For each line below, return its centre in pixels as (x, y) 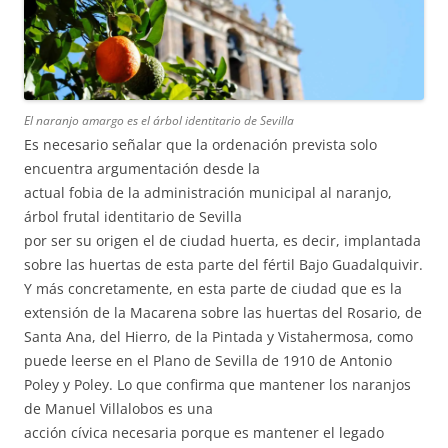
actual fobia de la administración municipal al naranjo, (208, 192)
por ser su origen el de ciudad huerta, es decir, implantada (222, 240)
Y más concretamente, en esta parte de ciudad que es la (213, 288)
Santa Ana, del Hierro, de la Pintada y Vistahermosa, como (218, 336)
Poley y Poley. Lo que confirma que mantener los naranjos (217, 384)
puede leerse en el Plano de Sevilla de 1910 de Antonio (208, 360)
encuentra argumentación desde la (142, 168)
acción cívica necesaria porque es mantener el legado (204, 432)
